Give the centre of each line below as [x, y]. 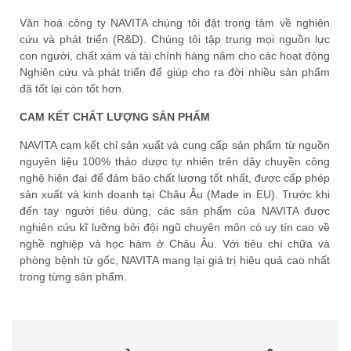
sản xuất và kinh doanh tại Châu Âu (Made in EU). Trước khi [175, 194]
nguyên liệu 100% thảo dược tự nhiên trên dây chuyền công [175, 161]
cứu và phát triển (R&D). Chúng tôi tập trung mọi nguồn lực [175, 39]
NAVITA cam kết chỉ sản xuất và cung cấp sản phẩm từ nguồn [175, 145]
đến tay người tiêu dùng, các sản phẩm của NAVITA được [175, 210]
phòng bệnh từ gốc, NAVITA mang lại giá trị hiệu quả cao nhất [175, 260]
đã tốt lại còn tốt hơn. [72, 88]
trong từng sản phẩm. [73, 276]
